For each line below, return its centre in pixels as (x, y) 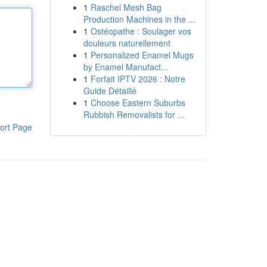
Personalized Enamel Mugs (142, 55)
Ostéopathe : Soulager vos (141, 31)
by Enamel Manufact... (125, 67)
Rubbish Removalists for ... (134, 114)
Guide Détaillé (110, 91)
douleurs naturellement (127, 43)
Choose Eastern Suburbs (138, 103)
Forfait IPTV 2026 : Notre (138, 79)
